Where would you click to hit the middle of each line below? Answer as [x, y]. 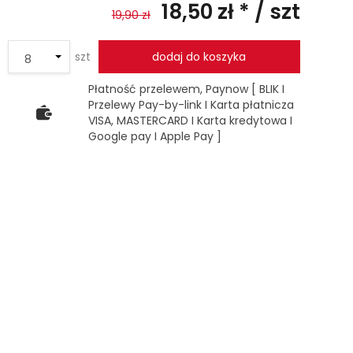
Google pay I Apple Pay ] [155, 136]
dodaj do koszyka [199, 57]
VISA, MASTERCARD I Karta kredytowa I [191, 121]
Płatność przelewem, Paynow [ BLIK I [187, 89]
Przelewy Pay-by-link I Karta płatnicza [191, 105]
